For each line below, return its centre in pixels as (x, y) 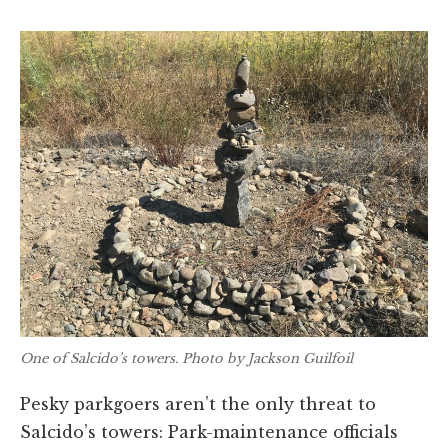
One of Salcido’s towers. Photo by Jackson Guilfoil (186, 359)
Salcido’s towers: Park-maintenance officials (209, 431)
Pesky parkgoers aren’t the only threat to (198, 403)
